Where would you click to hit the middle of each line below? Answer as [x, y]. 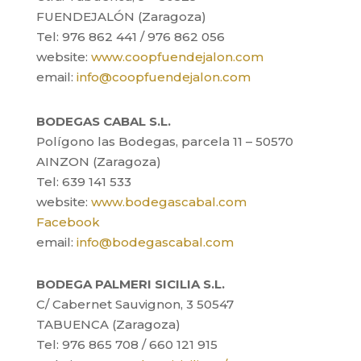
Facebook [68, 222]
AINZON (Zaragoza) [98, 162]
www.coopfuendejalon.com [177, 57]
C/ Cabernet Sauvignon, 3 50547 [135, 304]
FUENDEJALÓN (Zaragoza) [121, 17]
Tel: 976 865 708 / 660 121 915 [127, 344]
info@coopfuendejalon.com [163, 77]
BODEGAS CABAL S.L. [103, 121]
